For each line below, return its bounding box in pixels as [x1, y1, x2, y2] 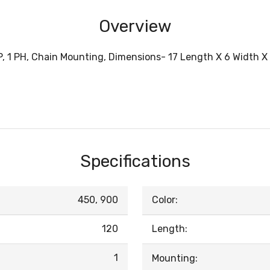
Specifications [80, 151, 190, 171]
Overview [99, 16, 171, 36]
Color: [152, 194, 178, 206]
